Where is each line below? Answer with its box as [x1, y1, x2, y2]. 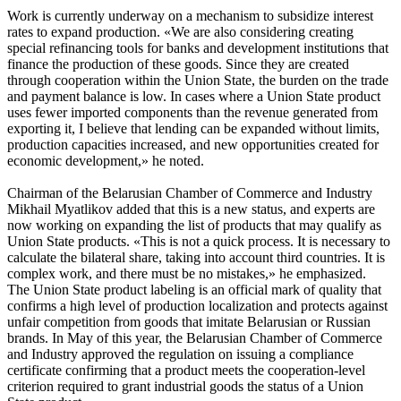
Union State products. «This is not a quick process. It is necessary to [7, 233, 390, 249]
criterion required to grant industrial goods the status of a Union [7, 378, 363, 394]
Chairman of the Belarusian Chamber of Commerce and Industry [7, 184, 372, 200]
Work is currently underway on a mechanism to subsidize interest [7, 7, 373, 23]
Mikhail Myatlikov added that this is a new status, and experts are [7, 200, 375, 217]
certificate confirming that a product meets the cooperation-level [7, 362, 365, 378]
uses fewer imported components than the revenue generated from [7, 104, 378, 120]
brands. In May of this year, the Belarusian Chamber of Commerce [7, 329, 382, 346]
